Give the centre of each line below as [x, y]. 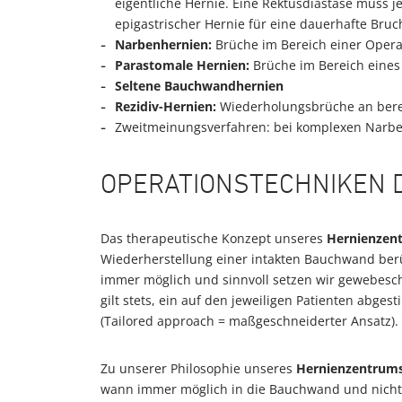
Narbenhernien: [163, 44]
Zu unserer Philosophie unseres [198, 368]
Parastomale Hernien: [182, 65]
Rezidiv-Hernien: [166, 106]
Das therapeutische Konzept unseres [214, 238]
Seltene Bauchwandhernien [199, 86]
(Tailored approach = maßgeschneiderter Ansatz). [249, 321]
